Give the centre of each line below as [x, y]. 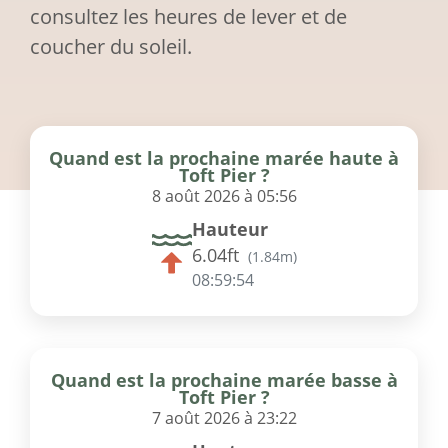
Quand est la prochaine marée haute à [224, 158]
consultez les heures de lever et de [188, 17]
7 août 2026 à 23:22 [224, 418]
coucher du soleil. [111, 47]
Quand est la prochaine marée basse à [224, 380]
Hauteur [229, 229]
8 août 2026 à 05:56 [224, 196]
